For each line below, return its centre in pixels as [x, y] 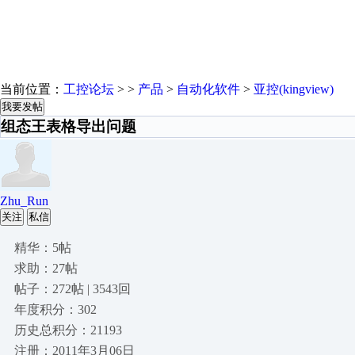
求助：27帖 [46, 268]
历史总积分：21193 [68, 330]
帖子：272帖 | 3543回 [73, 289]
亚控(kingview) [294, 89]
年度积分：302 [55, 309]
